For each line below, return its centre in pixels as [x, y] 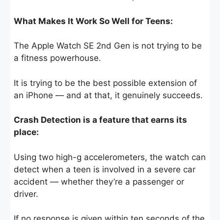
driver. [26, 194]
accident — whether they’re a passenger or [99, 181]
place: [26, 132]
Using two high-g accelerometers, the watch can [110, 157]
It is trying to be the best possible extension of [105, 83]
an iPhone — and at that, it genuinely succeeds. [108, 95]
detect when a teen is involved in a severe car [105, 169]
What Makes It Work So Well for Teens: [93, 21]
